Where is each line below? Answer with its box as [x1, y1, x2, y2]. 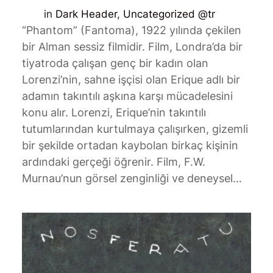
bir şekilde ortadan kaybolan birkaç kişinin [21, 138, 238, 152]
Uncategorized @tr [122, 7, 215, 20]
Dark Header [55, 7, 117, 20]
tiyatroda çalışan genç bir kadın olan [21, 56, 208, 69]
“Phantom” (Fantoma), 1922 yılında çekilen [21, 23, 241, 37]
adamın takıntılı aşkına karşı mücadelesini [21, 89, 233, 102]
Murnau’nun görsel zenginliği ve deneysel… [21, 171, 242, 185]
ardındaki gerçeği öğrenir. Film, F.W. [21, 155, 205, 168]
